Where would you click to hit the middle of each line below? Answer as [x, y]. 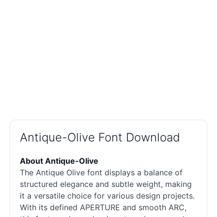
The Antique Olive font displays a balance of [101, 173]
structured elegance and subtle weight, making [106, 184]
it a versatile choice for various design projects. [107, 196]
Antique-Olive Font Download [100, 138]
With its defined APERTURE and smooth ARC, [103, 208]
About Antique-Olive [59, 161]
